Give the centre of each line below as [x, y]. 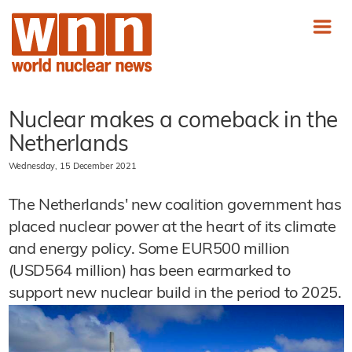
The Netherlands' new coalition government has [175, 206]
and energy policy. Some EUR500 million [149, 250]
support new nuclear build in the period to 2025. [175, 294]
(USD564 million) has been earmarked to [149, 272]
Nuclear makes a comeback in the [173, 122]
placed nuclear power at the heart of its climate [172, 228]
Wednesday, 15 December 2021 [72, 167]
